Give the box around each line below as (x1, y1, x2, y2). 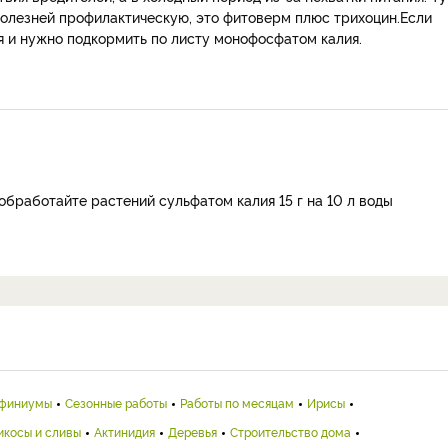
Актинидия (94, 423, 155, 440)
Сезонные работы (65, 394, 167, 411)
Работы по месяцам (180, 394, 294, 411)
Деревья (168, 423, 217, 440)
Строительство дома (230, 423, 351, 440)
